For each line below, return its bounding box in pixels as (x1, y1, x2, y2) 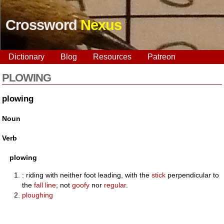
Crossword (5, 17, 80, 33)
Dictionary (8, 52, 44, 61)
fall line (34, 180, 56, 189)
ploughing (22, 190, 53, 199)
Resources (93, 52, 131, 61)
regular (104, 180, 126, 189)
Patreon (147, 52, 175, 61)
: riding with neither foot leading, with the (22, 170, 152, 179)
